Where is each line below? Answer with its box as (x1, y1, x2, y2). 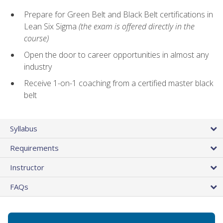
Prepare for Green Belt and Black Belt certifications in (24, 9, 213, 20)
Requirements (10, 142, 59, 153)
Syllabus (10, 123, 37, 133)
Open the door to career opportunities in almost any (24, 49, 209, 61)
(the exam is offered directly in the (79, 21, 195, 32)
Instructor (10, 162, 44, 172)
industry (24, 61, 52, 73)
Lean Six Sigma (24, 21, 79, 32)
